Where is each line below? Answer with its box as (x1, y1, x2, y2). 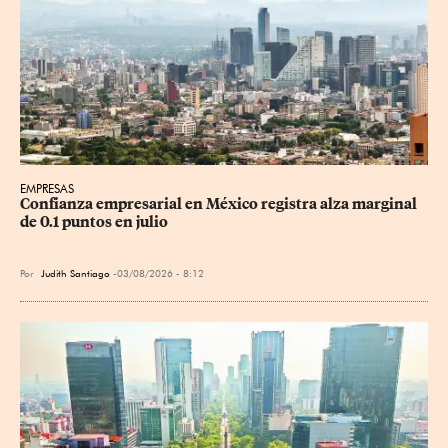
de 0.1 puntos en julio (20, 212, 168, 231)
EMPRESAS (20, 180, 74, 196)
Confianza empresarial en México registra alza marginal (20, 194, 420, 213)
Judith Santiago (41, 266, 110, 279)
